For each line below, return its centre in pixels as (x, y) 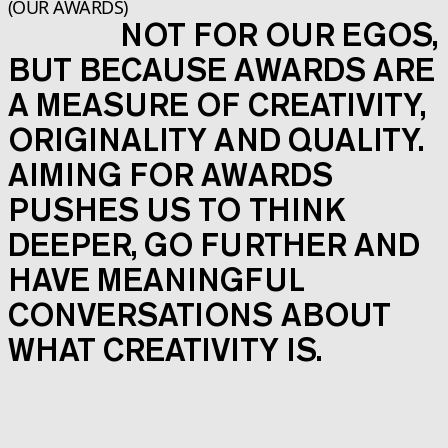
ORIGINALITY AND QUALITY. (215, 140)
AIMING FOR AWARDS (170, 175)
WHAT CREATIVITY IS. (164, 350)
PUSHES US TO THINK (176, 210)
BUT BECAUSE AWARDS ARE (221, 70)
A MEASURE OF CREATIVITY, (216, 105)
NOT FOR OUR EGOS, (278, 35)
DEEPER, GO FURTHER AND (213, 245)
